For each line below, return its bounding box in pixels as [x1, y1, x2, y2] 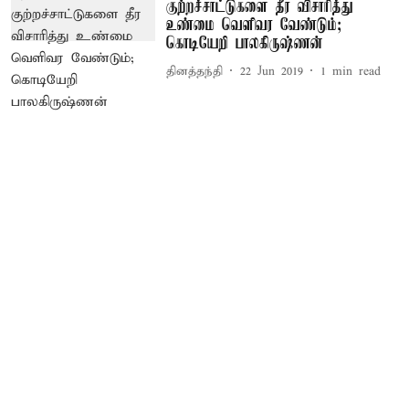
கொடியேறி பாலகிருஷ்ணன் [165, 35, 323, 53]
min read [331, 63, 381, 79]
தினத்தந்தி [165, 63, 223, 79]
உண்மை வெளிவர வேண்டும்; [165, 16, 341, 35]
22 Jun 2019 [239, 63, 303, 79]
